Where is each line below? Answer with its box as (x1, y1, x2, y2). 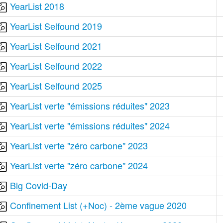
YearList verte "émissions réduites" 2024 (10, 119, 170, 132)
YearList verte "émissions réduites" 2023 (10, 99, 170, 112)
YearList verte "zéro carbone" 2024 (10, 159, 148, 172)
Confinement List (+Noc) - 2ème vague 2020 (10, 199, 187, 212)
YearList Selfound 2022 (10, 59, 103, 72)
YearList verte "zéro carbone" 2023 (10, 139, 148, 152)
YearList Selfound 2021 (10, 39, 103, 52)
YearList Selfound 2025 (10, 79, 103, 92)
